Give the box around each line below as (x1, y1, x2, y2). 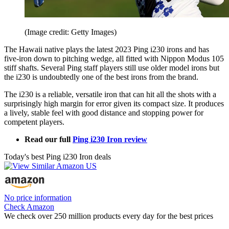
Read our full (25, 134, 73, 144)
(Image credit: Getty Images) (25, 27, 117, 36)
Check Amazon (4, 202, 54, 211)
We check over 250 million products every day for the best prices (4, 211, 213, 220)
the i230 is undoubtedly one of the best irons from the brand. (4, 72, 200, 81)
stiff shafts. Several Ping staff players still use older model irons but (4, 63, 219, 72)
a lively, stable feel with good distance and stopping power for (4, 108, 203, 117)
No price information (4, 193, 72, 202)
